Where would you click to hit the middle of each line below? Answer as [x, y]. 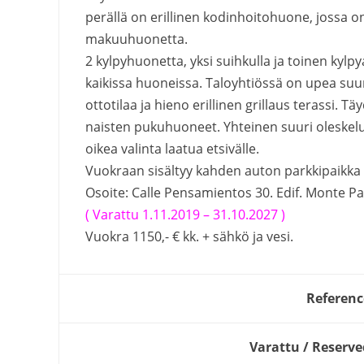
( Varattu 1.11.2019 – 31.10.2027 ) [185, 214]
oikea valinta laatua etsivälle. [172, 148]
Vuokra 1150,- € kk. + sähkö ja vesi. [189, 236]
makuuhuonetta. [136, 39]
